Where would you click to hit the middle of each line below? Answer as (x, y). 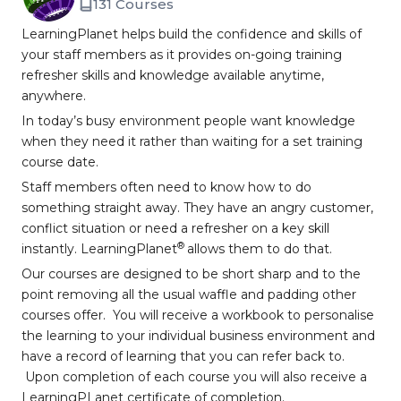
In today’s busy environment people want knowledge (188, 121)
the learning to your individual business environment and (198, 336)
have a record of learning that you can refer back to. (183, 356)
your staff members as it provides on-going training (182, 55)
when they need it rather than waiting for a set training (192, 141)
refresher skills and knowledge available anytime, (173, 75)
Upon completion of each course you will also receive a (194, 377)
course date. (60, 162)
